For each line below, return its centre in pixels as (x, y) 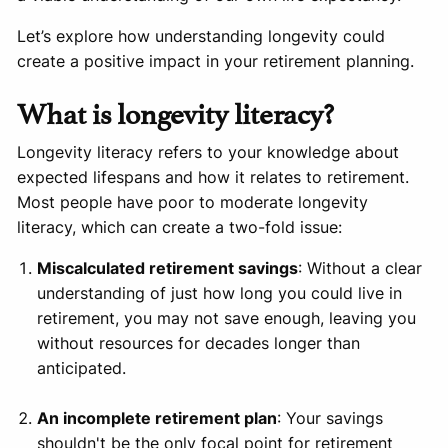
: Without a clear (360, 268)
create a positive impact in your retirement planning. (216, 61)
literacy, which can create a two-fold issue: (180, 227)
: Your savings (330, 418)
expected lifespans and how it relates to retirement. (213, 177)
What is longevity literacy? (176, 111)
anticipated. (82, 368)
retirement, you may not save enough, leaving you (227, 318)
